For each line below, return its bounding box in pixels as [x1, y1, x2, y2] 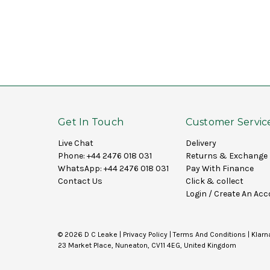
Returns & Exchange [185, 150, 268, 161]
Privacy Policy [123, 230, 168, 239]
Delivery [185, 137, 216, 148]
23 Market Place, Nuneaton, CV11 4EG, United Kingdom [58, 240, 236, 250]
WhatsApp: [58, 163, 104, 174]
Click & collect [185, 175, 243, 186]
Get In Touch [58, 116, 124, 128]
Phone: [58, 150, 87, 161]
